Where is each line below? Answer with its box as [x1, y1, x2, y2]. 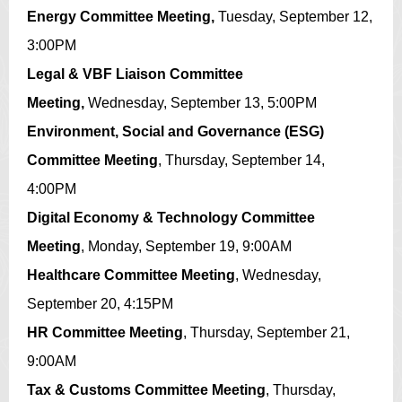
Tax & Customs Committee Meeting [27, 382, 266, 398]
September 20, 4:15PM [27, 296, 173, 311]
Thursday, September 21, [190, 325, 350, 340]
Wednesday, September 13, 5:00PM [84, 95, 317, 110]
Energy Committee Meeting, [27, 9, 214, 24]
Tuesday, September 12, [214, 9, 372, 24]
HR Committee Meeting [27, 325, 183, 340]
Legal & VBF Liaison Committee [27, 66, 243, 82]
